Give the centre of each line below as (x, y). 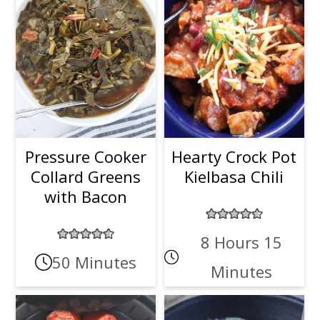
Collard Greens (86, 176)
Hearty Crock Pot (234, 156)
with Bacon (86, 196)
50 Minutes (95, 262)
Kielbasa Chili (234, 176)
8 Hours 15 (241, 242)
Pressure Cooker (86, 156)
